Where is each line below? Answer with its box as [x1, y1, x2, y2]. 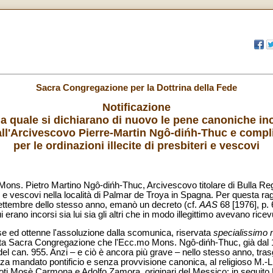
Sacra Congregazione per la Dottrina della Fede [36, 82, 237, 93]
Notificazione [102, 101, 171, 114]
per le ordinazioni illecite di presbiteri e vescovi [13, 140, 260, 152]
